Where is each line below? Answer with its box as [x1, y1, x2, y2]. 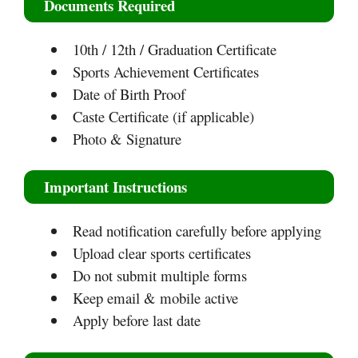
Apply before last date [72, 310, 201, 331]
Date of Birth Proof [72, 83, 185, 104]
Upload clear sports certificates [72, 243, 251, 264]
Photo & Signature [72, 128, 181, 149]
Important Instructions [44, 176, 187, 198]
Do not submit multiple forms [72, 265, 247, 286]
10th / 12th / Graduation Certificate [72, 38, 276, 59]
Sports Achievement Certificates [72, 61, 259, 82]
